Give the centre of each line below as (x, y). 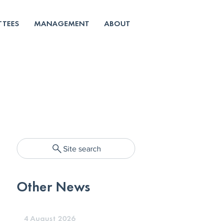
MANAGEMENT (62, 23)
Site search (82, 148)
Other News (54, 187)
